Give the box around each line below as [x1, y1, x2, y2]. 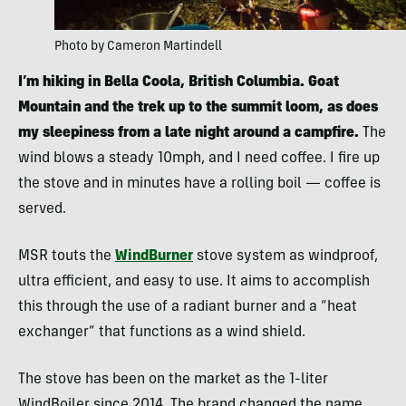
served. [18, 202, 66, 217]
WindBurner [115, 249, 193, 265]
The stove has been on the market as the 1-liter [18, 372, 328, 388]
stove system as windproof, [193, 249, 378, 265]
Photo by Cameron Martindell [54, 41, 222, 54]
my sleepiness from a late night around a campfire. [18, 126, 359, 141]
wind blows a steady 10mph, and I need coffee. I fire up [18, 151, 380, 167]
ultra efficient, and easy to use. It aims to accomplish [18, 275, 370, 290]
